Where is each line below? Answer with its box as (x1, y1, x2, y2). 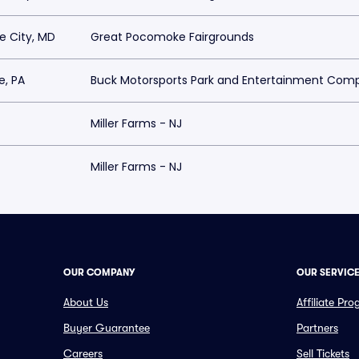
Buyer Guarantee (63, 321, 150, 334)
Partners (296, 321, 338, 334)
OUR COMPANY (63, 267, 135, 278)
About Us (63, 296, 108, 309)
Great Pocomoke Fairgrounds (91, 29, 254, 45)
